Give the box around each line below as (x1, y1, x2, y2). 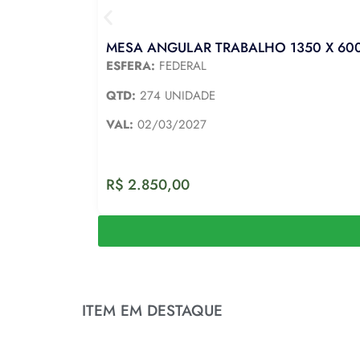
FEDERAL (155, 57, 207, 76)
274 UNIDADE (136, 86, 215, 104)
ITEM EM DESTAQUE (82, 300, 223, 322)
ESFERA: (106, 57, 155, 76)
